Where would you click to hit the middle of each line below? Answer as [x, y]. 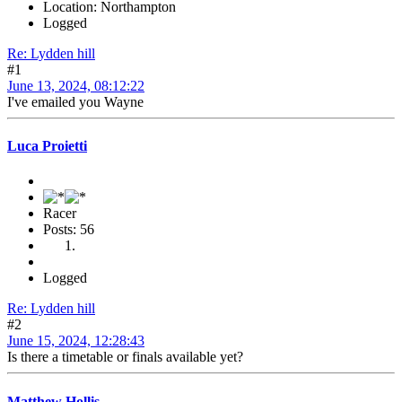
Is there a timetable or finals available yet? [125, 357]
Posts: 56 [69, 230]
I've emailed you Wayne [75, 101]
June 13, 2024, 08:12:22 [76, 85]
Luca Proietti [47, 146]
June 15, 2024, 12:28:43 [76, 341]
